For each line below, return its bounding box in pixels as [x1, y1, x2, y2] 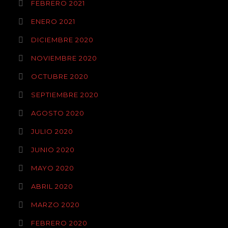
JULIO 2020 [31, 127, 73, 135]
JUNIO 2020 [31, 146, 75, 154]
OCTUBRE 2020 [31, 72, 89, 80]
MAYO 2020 [31, 164, 74, 172]
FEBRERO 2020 [31, 219, 88, 227]
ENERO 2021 [31, 17, 75, 25]
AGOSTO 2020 [31, 109, 84, 117]
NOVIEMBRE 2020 [31, 54, 97, 62]
